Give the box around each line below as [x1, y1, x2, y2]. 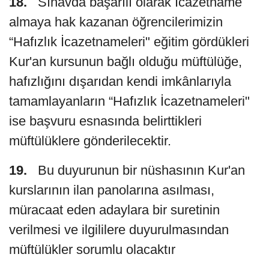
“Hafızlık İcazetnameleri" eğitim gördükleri [9, 34, 249, 49]
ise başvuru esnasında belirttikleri [9, 113, 202, 128]
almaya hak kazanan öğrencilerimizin [9, 14, 223, 29]
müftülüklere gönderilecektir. [9, 133, 171, 148]
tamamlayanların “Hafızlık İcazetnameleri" [9, 93, 250, 109]
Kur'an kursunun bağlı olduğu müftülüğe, [9, 53, 242, 69]
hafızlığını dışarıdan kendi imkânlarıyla [9, 73, 231, 89]
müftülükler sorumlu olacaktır [9, 241, 175, 257]
